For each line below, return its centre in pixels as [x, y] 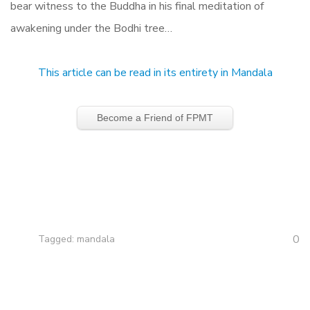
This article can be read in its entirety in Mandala [155, 73]
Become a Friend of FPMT [155, 118]
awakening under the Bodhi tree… [91, 28]
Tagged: [57, 239]
